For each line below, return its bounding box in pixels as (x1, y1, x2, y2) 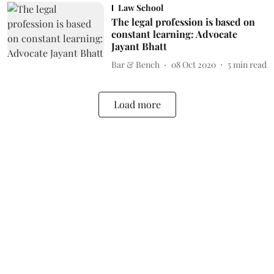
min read (232, 59, 267, 71)
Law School (117, 1, 163, 13)
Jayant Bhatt (111, 39, 167, 53)
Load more (113, 97, 161, 111)
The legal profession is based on (111, 15, 255, 28)
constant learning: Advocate (111, 27, 237, 40)
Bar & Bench (111, 59, 160, 71)
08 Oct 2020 (171, 59, 216, 71)
